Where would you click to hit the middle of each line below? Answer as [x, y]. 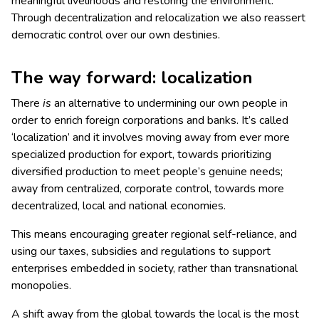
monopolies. [41, 286]
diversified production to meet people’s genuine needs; [147, 172]
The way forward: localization [132, 78]
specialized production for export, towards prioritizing [141, 155]
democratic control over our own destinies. [116, 35]
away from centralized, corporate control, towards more [148, 189]
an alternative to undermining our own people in [169, 104]
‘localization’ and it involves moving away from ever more [151, 138]
